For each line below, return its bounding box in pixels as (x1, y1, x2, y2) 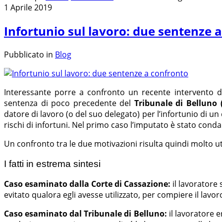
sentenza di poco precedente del (4, 97, 134, 109)
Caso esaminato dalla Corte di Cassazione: (4, 178, 170, 190)
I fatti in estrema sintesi (4, 158, 101, 169)
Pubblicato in (4, 49, 53, 60)
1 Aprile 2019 (4, 2, 52, 13)
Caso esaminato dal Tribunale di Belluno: (4, 208, 167, 220)
